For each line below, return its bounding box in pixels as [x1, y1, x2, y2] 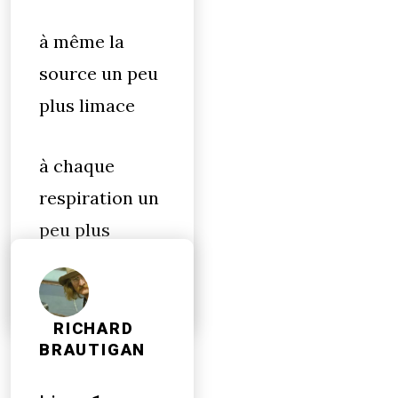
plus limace [39, 94, 135, 116]
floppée [39, 251, 102, 273]
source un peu [39, 62, 158, 84]
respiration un [39, 187, 159, 209]
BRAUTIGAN [39, 340, 147, 360]
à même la [39, 30, 124, 52]
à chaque [39, 155, 115, 177]
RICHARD [53, 319, 134, 338]
